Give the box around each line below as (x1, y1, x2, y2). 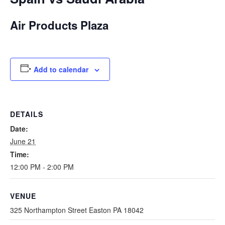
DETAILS (10, 108, 43, 119)
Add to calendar (33, 64, 88, 74)
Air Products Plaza (10, 17, 108, 34)
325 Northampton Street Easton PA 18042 (10, 204, 144, 215)
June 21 (10, 136, 36, 146)
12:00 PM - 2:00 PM (10, 161, 74, 172)
